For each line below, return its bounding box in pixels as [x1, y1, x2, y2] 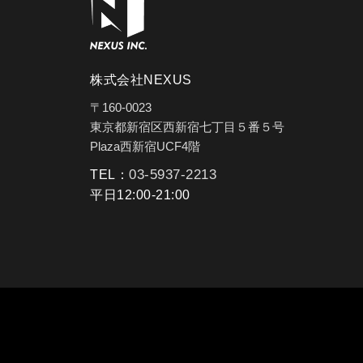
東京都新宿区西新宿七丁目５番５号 [90, 119, 284, 134]
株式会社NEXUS [90, 72, 192, 87]
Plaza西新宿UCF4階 [90, 139, 200, 153]
